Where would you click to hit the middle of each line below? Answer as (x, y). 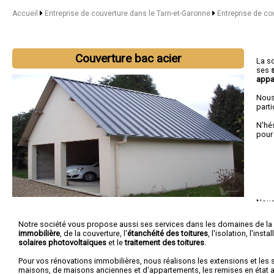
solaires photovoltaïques (62, 243)
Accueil (25, 13)
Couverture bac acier (128, 58)
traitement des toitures (165, 243)
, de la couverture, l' (94, 233)
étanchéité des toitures (168, 233)
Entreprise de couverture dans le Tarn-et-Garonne (128, 13)
